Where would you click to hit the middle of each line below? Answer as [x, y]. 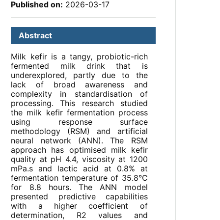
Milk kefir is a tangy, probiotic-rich [79, 57]
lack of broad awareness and [79, 85]
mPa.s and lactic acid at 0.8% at [79, 169]
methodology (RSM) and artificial [79, 131]
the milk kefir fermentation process [79, 113]
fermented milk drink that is [79, 66]
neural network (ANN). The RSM [79, 141]
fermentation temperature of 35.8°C [79, 178]
